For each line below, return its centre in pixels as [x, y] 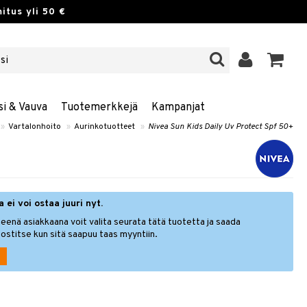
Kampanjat [178, 108]
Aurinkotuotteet [105, 127]
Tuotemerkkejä [99, 108]
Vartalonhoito [35, 127]
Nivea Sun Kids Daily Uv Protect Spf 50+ [221, 127]
